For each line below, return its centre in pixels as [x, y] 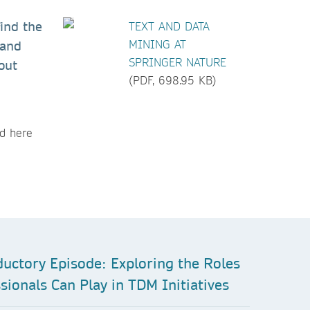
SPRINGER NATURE [177, 62]
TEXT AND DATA [169, 26]
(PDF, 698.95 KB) [173, 80]
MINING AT [157, 44]
